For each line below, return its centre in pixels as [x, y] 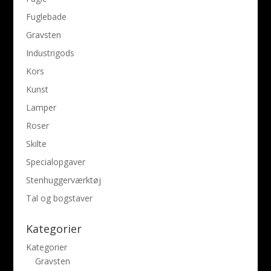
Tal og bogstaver [59, 198]
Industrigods [50, 53]
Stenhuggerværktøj [63, 180]
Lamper [41, 107]
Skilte [36, 143]
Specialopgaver [55, 162]
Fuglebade [46, 16]
